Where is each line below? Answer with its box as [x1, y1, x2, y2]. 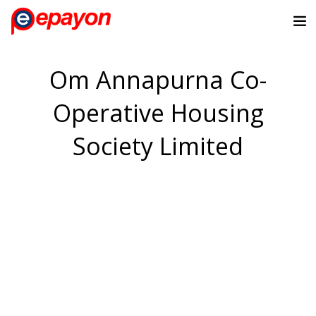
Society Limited [73, 130, 243, 163]
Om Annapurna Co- [49, 63, 267, 97]
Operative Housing [52, 97, 264, 130]
